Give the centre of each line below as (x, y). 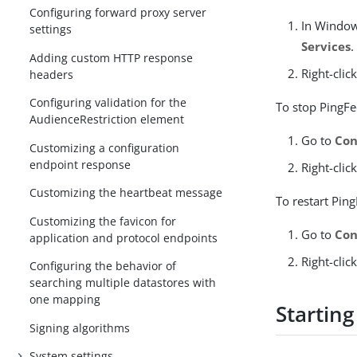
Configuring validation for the (108, 103)
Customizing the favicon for (103, 221)
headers (52, 74)
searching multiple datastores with (123, 283)
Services (326, 46)
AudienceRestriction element (107, 120)
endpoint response (80, 164)
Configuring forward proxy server (118, 13)
